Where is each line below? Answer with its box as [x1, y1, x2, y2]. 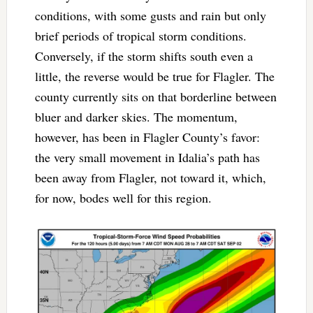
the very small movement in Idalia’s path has [34, 149, 260, 166]
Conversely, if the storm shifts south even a [34, 48, 253, 65]
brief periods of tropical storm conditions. [34, 27, 247, 45]
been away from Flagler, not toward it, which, [34, 169, 266, 187]
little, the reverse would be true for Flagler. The [34, 68, 275, 85]
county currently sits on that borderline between [34, 88, 277, 105]
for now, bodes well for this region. [34, 189, 212, 207]
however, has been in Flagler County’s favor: [34, 129, 260, 146]
